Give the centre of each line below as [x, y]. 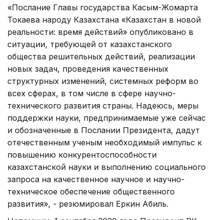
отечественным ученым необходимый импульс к [105, 143]
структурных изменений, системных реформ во [103, 81]
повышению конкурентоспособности [82, 155]
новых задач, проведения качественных [88, 69]
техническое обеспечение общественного [91, 192]
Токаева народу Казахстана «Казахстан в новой [104, 20]
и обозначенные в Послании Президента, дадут [104, 130]
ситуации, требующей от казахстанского [90, 44]
